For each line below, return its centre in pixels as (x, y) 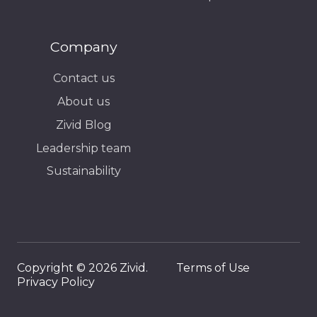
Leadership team (83, 148)
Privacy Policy (56, 282)
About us (83, 101)
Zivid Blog (83, 125)
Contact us (83, 78)
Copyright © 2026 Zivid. (97, 268)
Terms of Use (213, 268)
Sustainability (83, 171)
